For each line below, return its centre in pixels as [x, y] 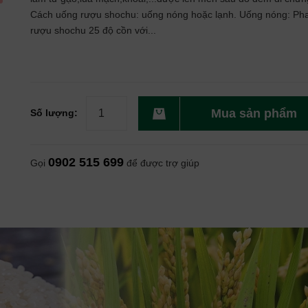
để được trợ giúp [163, 163]
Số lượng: [54, 112]
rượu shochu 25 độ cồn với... [93, 30]
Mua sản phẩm [254, 113]
